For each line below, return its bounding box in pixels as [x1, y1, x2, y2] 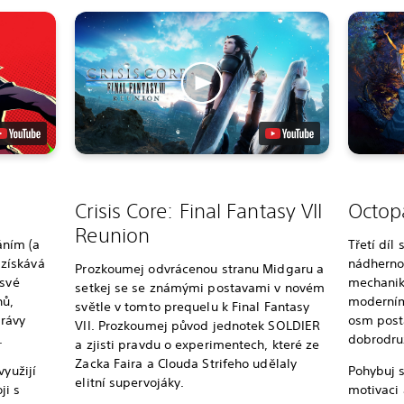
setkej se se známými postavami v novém [75, 280, 326, 297]
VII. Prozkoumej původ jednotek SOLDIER [75, 317, 321, 335]
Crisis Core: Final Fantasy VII [75, 198, 323, 224]
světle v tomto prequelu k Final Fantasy [75, 298, 310, 316]
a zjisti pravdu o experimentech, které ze [75, 336, 320, 353]
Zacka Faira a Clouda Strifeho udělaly [75, 355, 298, 372]
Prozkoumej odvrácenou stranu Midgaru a [75, 261, 325, 278]
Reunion [75, 223, 156, 248]
